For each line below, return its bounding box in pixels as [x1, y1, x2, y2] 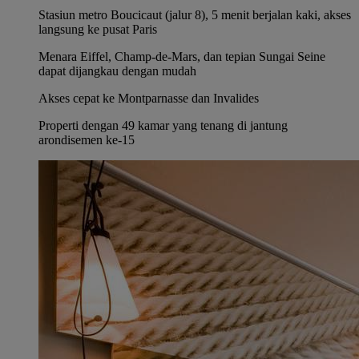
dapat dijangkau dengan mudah [38, 64, 196, 79]
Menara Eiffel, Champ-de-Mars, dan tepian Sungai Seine [38, 50, 325, 64]
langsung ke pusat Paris [38, 22, 157, 37]
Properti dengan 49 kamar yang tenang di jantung [38, 119, 288, 133]
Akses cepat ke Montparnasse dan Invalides [38, 91, 259, 106]
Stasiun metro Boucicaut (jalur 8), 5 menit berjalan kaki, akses [38, 8, 351, 22]
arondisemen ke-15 [38, 133, 135, 147]
